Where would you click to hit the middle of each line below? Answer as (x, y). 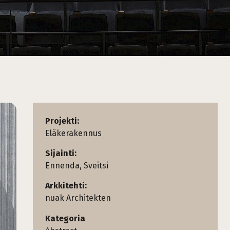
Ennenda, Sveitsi (77, 166)
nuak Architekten (78, 198)
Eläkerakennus (73, 133)
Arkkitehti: (66, 186)
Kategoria (65, 218)
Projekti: (62, 121)
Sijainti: (61, 153)
